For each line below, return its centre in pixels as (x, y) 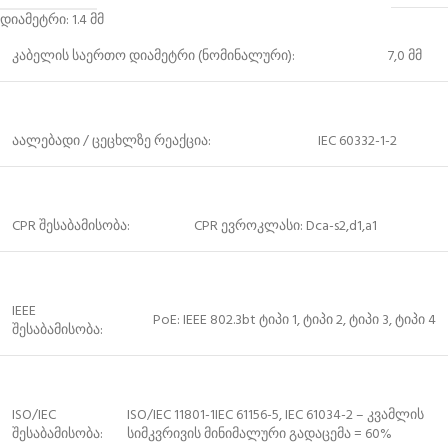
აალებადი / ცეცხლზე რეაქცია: (111, 141)
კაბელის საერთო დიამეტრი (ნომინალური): (153, 56)
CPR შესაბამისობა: (71, 226)
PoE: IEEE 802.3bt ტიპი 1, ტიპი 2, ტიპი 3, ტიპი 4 (294, 320)
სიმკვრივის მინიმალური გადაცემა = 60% (259, 434)
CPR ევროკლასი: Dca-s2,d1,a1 (285, 226)
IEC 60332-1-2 (357, 141)
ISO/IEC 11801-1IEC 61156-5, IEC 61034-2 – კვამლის (275, 415)
